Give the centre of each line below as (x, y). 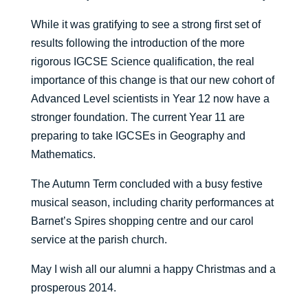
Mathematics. (63, 155)
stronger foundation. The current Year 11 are (137, 118)
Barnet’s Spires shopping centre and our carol (142, 221)
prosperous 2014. (73, 288)
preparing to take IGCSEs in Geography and (138, 136)
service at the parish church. (99, 240)
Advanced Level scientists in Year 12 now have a (150, 99)
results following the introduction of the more (137, 43)
